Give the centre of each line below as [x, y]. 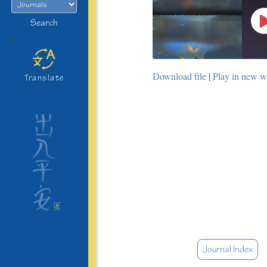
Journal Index [228, 249]
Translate [44, 78]
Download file [179, 76]
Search [44, 23]
